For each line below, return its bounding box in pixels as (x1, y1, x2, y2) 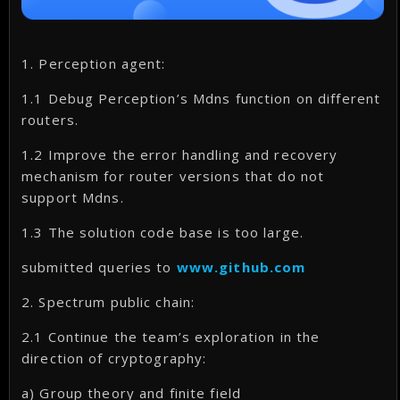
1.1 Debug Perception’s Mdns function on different (21, 89, 381, 108)
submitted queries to (21, 258, 177, 277)
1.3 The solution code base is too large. (21, 223, 304, 242)
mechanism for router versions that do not (21, 167, 325, 186)
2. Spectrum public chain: (21, 293, 196, 312)
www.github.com (176, 258, 306, 277)
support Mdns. (21, 188, 124, 207)
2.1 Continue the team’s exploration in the (21, 328, 321, 346)
